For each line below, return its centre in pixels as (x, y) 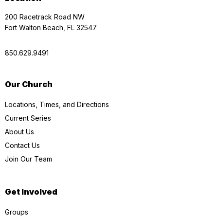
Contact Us (22, 145)
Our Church (29, 84)
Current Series (28, 118)
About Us (19, 131)
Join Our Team (28, 159)
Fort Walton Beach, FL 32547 (51, 27)
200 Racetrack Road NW (45, 17)
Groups (17, 212)
